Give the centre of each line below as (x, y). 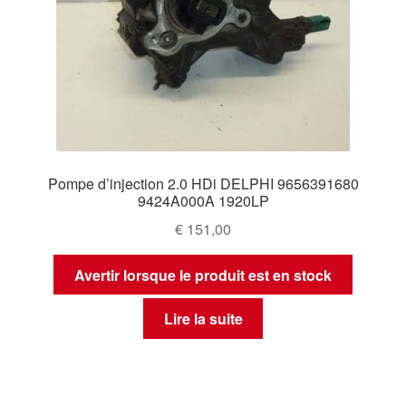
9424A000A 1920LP (203, 201)
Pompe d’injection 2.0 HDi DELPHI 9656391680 (203, 184)
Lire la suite (203, 319)
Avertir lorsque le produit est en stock (203, 275)
